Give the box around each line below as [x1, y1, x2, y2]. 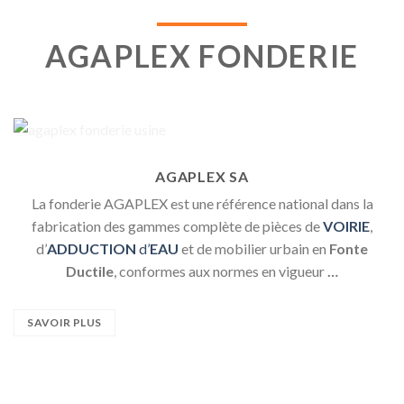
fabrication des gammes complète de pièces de [32, 216, 323, 234]
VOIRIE [323, 216, 370, 234]
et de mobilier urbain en [179, 239, 329, 257]
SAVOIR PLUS [27, 315, 102, 329]
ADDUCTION [47, 239, 136, 257]
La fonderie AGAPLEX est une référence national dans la [31, 194, 373, 212]
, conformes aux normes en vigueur [114, 262, 327, 280]
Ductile [66, 262, 114, 280]
